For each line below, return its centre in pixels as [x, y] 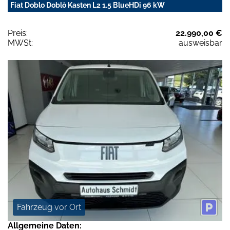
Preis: [18, 33]
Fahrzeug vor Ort [49, 207]
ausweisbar [200, 43]
